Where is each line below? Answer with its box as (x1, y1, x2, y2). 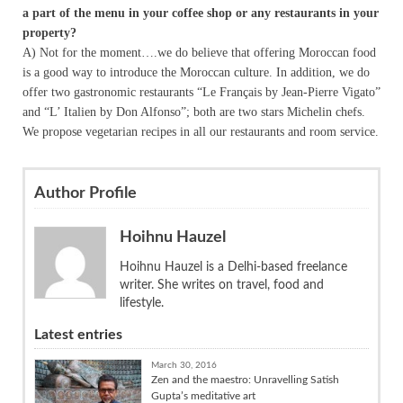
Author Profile (34, 185, 137, 202)
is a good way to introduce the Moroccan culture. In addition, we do (22, 66, 370, 80)
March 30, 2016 (151, 361, 217, 371)
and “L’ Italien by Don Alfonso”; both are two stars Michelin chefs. (22, 105, 365, 120)
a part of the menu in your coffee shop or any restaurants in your (22, 6, 379, 21)
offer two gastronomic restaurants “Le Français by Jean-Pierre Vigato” (22, 85, 381, 100)
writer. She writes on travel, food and (120, 279, 324, 292)
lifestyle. (120, 297, 164, 310)
